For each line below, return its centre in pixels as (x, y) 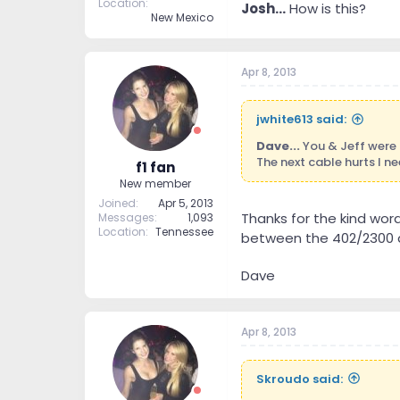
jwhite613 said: (301, 120)
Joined (117, 203)
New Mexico (182, 18)
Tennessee (184, 231)
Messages (126, 217)
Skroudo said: (299, 379)
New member (155, 183)
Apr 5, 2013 (185, 203)
